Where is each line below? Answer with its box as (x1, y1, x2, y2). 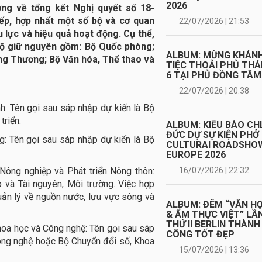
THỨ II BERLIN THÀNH (166, 219, 260, 230)
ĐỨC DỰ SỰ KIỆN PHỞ (166, 129, 259, 140)
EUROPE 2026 (166, 149, 226, 160)
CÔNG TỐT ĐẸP (166, 229, 235, 240)
